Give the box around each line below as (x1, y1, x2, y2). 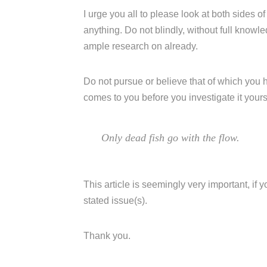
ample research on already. (83, 41, 198, 51)
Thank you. (83, 230, 131, 241)
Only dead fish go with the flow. (101, 132, 240, 144)
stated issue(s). (83, 195, 147, 206)
